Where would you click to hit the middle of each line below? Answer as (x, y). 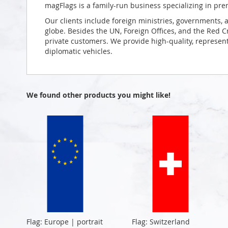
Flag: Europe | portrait (65, 221)
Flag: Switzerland (161, 221)
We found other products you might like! (98, 95)
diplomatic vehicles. (79, 51)
